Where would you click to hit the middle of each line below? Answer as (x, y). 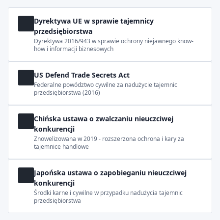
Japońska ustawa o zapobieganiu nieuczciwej (110, 173)
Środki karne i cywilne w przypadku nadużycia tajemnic (108, 193)
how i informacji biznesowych (74, 49)
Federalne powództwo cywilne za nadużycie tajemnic (106, 85)
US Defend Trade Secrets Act (82, 75)
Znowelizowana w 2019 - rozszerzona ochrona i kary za (109, 139)
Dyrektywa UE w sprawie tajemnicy (94, 21)
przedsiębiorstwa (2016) (67, 93)
